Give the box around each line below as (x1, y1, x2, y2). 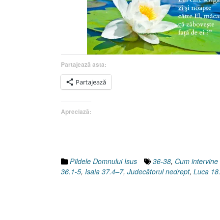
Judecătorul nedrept (127, 166, 190, 177)
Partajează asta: (61, 60, 107, 69)
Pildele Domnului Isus (70, 156, 137, 166)
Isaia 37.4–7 (85, 166, 123, 177)
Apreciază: (61, 107, 91, 116)
